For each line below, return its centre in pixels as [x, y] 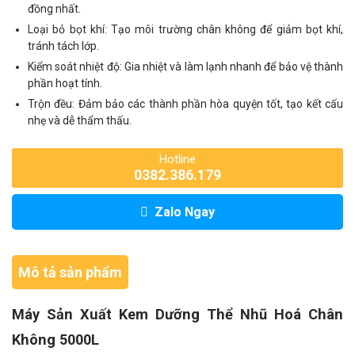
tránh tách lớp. [63, 46]
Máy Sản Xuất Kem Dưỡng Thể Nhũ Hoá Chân [177, 314]
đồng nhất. [54, 9]
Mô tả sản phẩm [70, 272]
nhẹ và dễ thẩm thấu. [80, 120]
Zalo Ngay [185, 212]
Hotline [177, 159]
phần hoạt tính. [65, 83]
